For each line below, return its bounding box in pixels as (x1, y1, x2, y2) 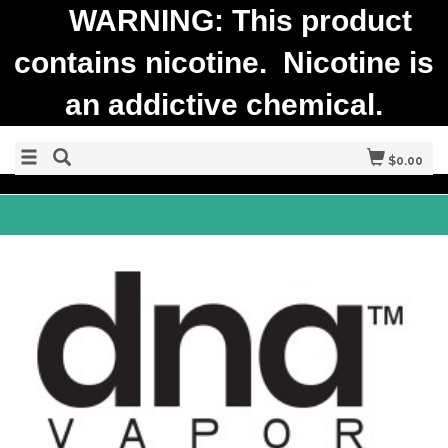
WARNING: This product (36, 4, 412, 37)
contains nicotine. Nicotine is (14, 46, 434, 79)
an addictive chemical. (65, 88, 383, 121)
